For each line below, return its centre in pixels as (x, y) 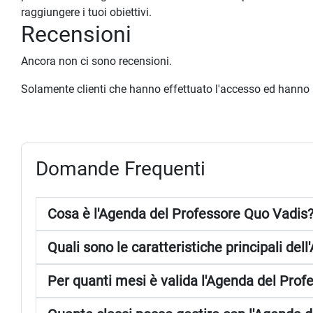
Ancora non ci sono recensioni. (96, 61)
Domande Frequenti (121, 169)
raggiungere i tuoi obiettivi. (86, 13)
